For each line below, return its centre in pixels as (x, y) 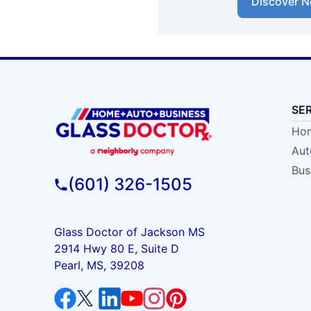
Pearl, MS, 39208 (99, 265)
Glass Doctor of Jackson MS (129, 232)
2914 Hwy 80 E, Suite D (116, 248)
